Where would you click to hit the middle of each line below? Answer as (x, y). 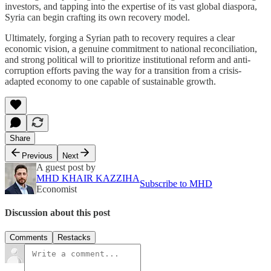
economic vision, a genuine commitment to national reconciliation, (131, 48)
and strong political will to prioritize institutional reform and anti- (128, 59)
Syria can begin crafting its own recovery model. (97, 17)
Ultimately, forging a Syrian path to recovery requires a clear (120, 38)
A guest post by (66, 167)
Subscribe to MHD (176, 183)
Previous (37, 155)
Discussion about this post (57, 212)
